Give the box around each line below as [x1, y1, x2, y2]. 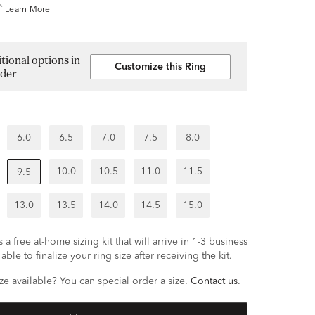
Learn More [5, 6, 51, 14]
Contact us [190, 276, 238, 286]
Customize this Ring [115, 62, 206, 72]
